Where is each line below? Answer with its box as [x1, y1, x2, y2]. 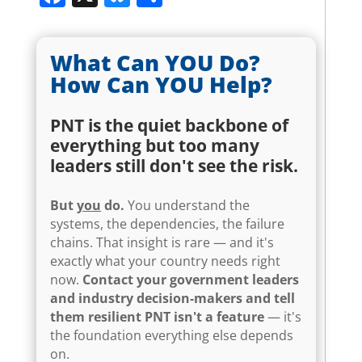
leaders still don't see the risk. [50, 154, 299, 177]
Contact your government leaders [82, 270, 300, 288]
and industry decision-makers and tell [50, 288, 296, 307]
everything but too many [50, 133, 260, 157]
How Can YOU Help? [50, 69, 273, 99]
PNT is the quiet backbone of [50, 113, 289, 137]
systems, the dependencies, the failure [50, 214, 285, 233]
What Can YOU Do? [50, 47, 261, 78]
